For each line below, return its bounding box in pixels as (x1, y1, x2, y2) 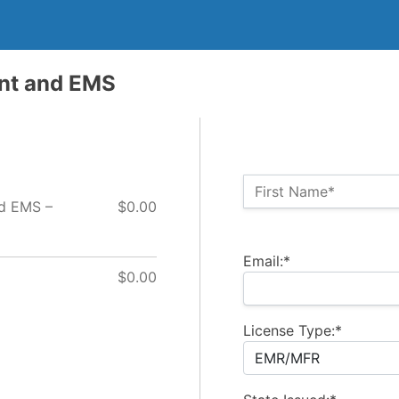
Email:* (243, 251, 290, 270)
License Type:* (243, 321, 342, 339)
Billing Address (242, 222, 342, 240)
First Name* (255, 182, 335, 200)
